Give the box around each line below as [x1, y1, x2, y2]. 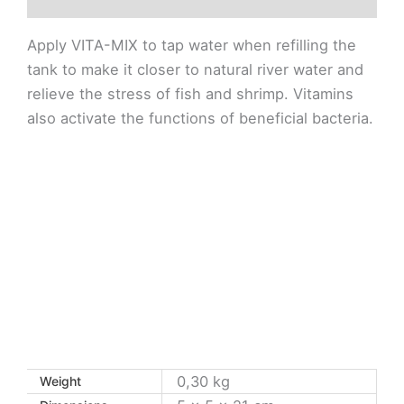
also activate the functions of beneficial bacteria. [27, 108, 373, 127]
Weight [40, 373, 81, 390]
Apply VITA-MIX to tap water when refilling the [27, 35, 356, 54]
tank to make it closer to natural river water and [27, 60, 363, 78]
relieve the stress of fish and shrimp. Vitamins [27, 84, 353, 103]
